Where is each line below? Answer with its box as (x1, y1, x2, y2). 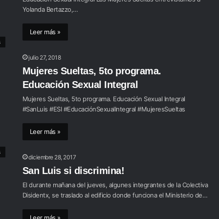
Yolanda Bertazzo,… (22, 5, 78, 13)
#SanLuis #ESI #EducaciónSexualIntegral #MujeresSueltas (22, 105, 185, 113)
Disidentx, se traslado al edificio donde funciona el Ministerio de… (22, 191, 208, 199)
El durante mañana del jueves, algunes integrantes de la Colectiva (22, 181, 208, 189)
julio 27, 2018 (28, 54, 61, 61)
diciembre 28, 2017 (28, 153, 76, 161)
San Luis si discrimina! (22, 165, 125, 176)
